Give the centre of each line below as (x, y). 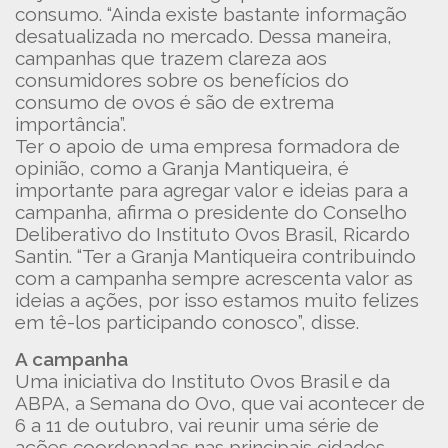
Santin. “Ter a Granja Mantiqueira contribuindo (215, 256)
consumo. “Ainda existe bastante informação (211, 14)
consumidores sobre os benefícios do (182, 80)
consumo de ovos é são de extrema (174, 102)
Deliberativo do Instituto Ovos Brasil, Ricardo (212, 234)
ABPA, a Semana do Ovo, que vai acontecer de (220, 403)
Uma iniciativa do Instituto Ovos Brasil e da (202, 381)
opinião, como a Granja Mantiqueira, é (182, 168)
